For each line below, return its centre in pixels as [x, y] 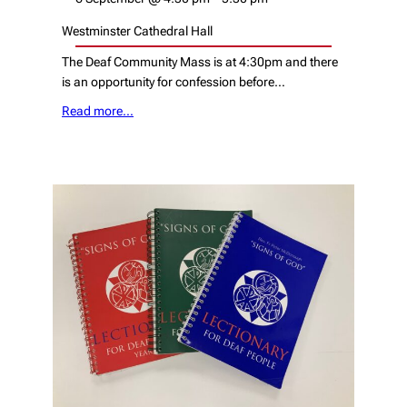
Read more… [98, 110]
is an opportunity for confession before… [174, 82]
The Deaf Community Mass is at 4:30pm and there [200, 62]
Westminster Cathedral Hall [137, 31]
